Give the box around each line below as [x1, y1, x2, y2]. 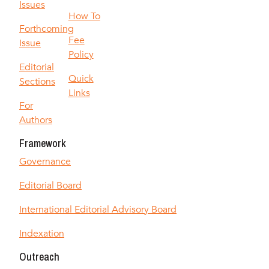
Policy [68, 48, 94, 62]
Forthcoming [19, 22, 74, 36]
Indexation [19, 227, 64, 241]
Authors [19, 113, 52, 127]
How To [68, 10, 100, 23]
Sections [19, 75, 55, 89]
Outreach [19, 249, 59, 265]
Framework [19, 136, 66, 151]
